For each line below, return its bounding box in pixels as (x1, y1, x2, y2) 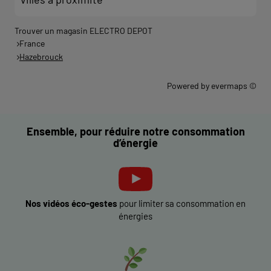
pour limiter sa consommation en (117, 198, 246, 209)
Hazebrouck (19, 51, 63, 62)
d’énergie (113, 136, 158, 149)
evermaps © (211, 80, 256, 91)
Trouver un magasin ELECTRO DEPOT (15, 25, 152, 36)
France (19, 38, 45, 48)
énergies (119, 211, 152, 221)
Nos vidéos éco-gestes (25, 198, 117, 209)
